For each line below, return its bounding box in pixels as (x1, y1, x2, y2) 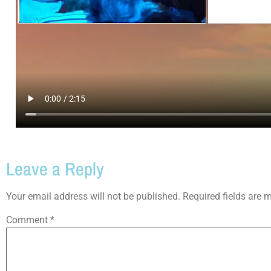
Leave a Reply (6, 156, 104, 181)
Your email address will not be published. (6, 190, 180, 202)
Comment (6, 214, 50, 226)
